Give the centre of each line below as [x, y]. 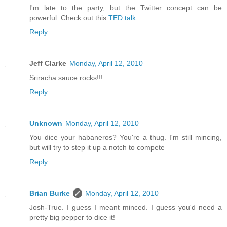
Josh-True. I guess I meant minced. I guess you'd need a [126, 207]
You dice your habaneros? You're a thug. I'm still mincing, [126, 138]
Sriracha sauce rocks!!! [66, 78]
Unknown [46, 123]
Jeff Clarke [48, 64]
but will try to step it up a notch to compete [97, 148]
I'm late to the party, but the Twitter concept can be [126, 8]
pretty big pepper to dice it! [72, 218]
